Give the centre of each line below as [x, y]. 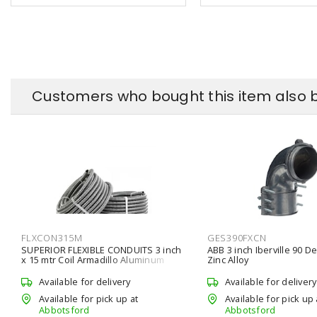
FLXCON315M [52, 238]
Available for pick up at [88, 298]
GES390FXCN [237, 238]
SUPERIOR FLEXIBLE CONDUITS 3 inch [102, 250]
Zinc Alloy [228, 260]
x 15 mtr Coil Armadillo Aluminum [93, 260]
